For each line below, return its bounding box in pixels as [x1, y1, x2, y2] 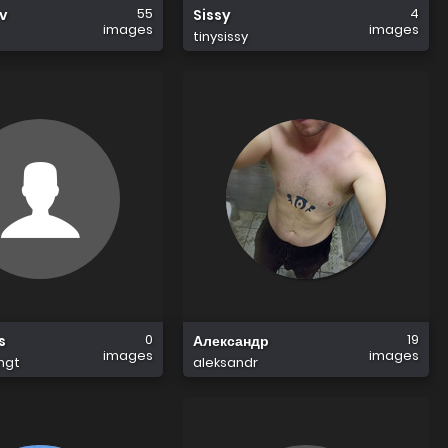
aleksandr [193, 352, 258, 372]
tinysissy [193, 26, 248, 46]
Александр [193, 330, 269, 351]
